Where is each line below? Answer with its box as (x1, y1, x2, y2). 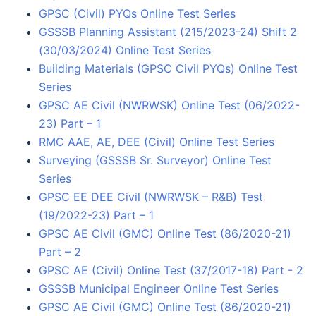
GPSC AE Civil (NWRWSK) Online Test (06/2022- (39, 97, 300, 112)
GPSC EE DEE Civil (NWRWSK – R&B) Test (39, 189, 263, 204)
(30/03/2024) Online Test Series (39, 42, 211, 57)
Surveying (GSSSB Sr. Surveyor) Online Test (39, 152, 272, 167)
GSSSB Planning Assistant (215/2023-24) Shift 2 (39, 24, 297, 39)
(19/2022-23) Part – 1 (39, 207, 154, 222)
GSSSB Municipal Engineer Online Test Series (39, 281, 279, 296)
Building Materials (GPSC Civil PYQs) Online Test (39, 61, 298, 75)
